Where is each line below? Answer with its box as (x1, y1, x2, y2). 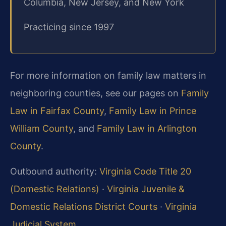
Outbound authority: (10, 165, 99, 177)
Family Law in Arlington (97, 123, 197, 134)
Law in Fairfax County (10, 105, 104, 117)
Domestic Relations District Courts (10, 201, 157, 212)
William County (10, 123, 73, 134)
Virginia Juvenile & (107, 183, 185, 194)
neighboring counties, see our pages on (10, 88, 181, 99)
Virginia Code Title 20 (99, 165, 191, 177)
